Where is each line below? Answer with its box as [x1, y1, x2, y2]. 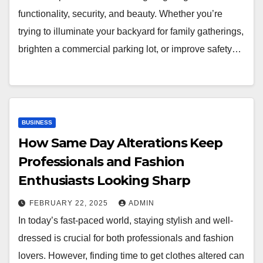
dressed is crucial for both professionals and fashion [18, 232, 234, 243]
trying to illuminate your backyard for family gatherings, [18, 26, 244, 37]
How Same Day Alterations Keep [18, 134, 223, 151]
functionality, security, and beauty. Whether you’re [18, 9, 222, 19]
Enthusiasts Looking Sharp [18, 172, 190, 188]
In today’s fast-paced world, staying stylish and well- [18, 215, 233, 225]
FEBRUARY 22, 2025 [29, 198, 110, 207]
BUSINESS [22, 119, 52, 126]
